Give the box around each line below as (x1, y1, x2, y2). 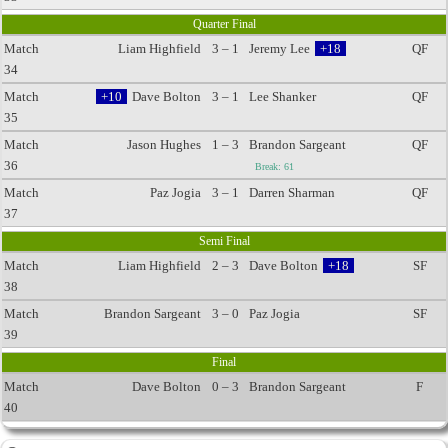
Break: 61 (255, 161, 294, 172)
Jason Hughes (127, 137, 201, 152)
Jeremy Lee (249, 41, 310, 56)
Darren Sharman (249, 185, 335, 200)
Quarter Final (192, 18, 256, 31)
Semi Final (198, 235, 250, 248)
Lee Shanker (249, 89, 316, 104)
